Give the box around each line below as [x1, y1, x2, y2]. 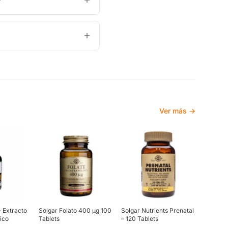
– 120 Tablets [121, 215, 158, 222]
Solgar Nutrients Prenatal [121, 207, 194, 214]
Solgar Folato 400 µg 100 [39, 207, 111, 214]
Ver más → [159, 106, 195, 115]
